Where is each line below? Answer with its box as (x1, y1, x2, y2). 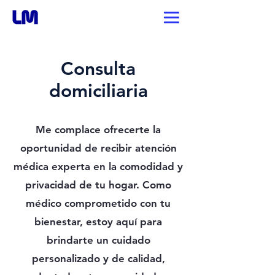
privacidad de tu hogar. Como (25, 179, 171, 191)
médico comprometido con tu (26, 197, 171, 209)
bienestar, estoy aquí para (34, 215, 162, 228)
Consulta (61, 58, 136, 80)
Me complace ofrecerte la (36, 123, 161, 136)
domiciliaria (48, 80, 148, 102)
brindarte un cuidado (46, 234, 150, 246)
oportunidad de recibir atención (20, 142, 177, 154)
